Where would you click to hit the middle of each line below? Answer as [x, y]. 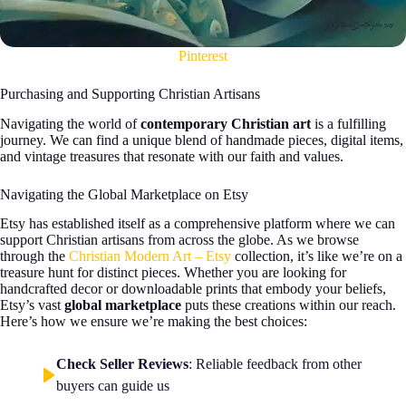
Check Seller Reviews [122, 364]
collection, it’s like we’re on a [317, 256]
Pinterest [203, 55]
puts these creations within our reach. [289, 305]
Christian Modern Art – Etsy [150, 256]
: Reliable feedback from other [275, 364]
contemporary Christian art [226, 123]
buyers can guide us [113, 386]
